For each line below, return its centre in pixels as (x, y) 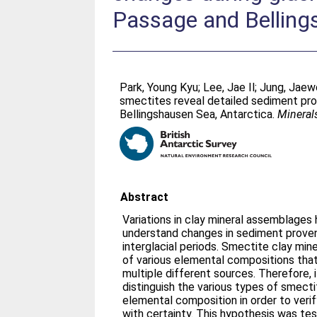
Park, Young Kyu (159, 87)
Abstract (145, 197)
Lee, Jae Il (229, 87)
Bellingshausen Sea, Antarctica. (199, 114)
